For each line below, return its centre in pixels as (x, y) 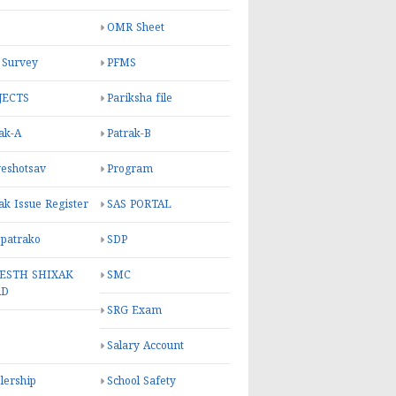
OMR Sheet (136, 28)
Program (130, 169)
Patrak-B (129, 134)
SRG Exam (134, 311)
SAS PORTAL (139, 205)
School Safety (141, 381)
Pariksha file (140, 99)
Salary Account (145, 346)
